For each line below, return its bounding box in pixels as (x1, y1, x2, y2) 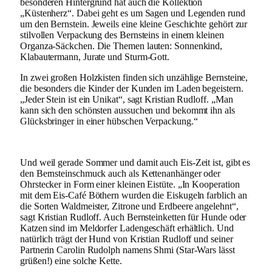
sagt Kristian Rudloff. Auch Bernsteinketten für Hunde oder (20, 211, 246, 222)
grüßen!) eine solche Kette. (20, 255, 122, 266)
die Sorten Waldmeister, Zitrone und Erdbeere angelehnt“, (20, 200, 239, 211)
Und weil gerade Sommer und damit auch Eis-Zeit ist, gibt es (20, 157, 251, 168)
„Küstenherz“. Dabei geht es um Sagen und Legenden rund (20, 7, 245, 18)
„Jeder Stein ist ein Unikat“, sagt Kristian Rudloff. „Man (20, 93, 233, 104)
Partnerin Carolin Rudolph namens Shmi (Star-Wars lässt (20, 244, 235, 255)
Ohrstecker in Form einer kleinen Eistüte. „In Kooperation (20, 178, 240, 189)
